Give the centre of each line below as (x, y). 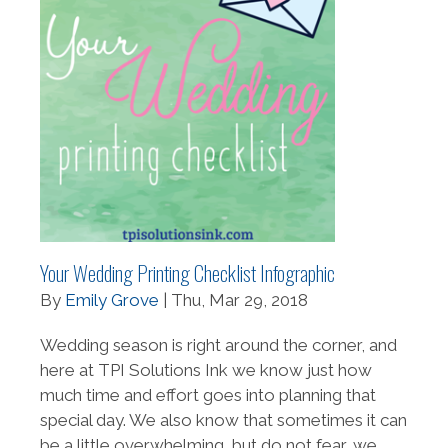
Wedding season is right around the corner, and (218, 345)
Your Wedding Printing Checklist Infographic (187, 273)
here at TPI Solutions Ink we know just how (206, 370)
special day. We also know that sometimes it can (223, 420)
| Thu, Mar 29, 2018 (233, 300)
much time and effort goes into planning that (208, 395)
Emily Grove (112, 300)
